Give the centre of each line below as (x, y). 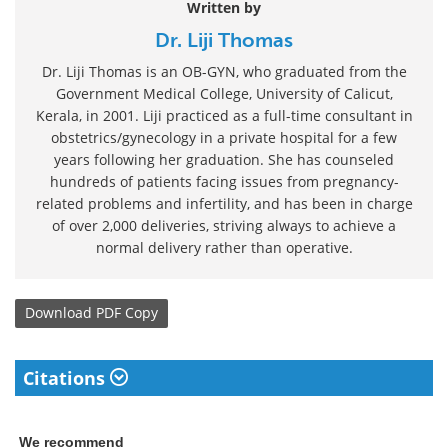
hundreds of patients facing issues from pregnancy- (224, 181)
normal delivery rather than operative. (224, 247)
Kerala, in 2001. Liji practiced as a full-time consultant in (224, 115)
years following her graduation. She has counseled (224, 159)
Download (58, 313)
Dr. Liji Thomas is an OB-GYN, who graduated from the (224, 71)
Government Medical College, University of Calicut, (224, 93)
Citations (66, 377)
